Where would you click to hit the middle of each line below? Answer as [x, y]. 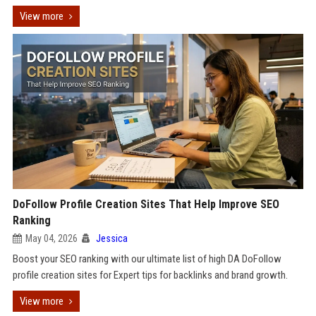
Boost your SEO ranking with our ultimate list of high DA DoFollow [147, 259]
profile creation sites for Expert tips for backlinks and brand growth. [150, 275]
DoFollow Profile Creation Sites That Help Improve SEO [146, 204]
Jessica [111, 238]
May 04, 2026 [51, 238]
